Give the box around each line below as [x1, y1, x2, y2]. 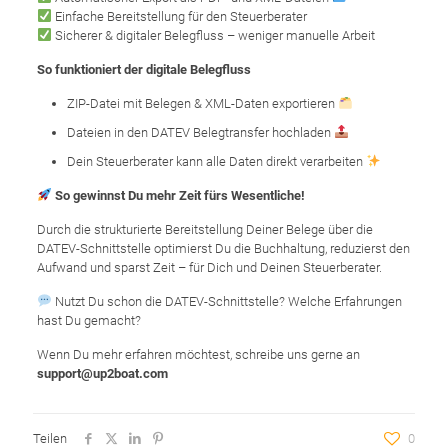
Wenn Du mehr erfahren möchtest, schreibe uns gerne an [36, 346, 360, 362]
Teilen [33, 430, 67, 446]
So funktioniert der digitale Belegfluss [36, 61, 251, 77]
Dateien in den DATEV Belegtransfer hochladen [66, 124, 334, 140]
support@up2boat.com [36, 365, 168, 381]
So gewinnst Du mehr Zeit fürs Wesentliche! [51, 187, 305, 203]
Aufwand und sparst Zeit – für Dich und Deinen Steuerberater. [36, 259, 382, 275]
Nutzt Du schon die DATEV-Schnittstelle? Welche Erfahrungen [51, 293, 402, 309]
